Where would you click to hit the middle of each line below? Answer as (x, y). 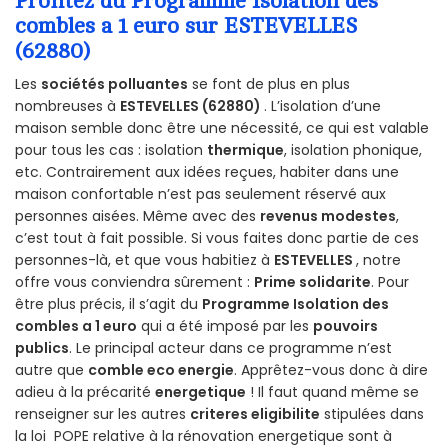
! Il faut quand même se (332, 391)
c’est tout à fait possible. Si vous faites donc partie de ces (217, 237)
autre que (51, 369)
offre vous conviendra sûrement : (134, 281)
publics (42, 347)
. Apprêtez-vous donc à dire (331, 369)
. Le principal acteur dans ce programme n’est (230, 347)
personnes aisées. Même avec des (137, 215)
